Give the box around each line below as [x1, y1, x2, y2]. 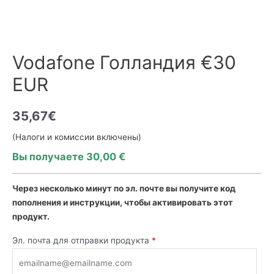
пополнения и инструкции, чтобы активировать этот [12, 198, 233, 208]
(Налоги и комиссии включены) [12, 132, 141, 143]
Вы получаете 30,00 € [12, 150, 125, 163]
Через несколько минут [12, 183, 114, 194]
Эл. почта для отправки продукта [12, 235, 149, 246]
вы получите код [166, 183, 235, 194]
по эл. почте [114, 183, 166, 194]
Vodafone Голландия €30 [12, 51, 236, 74]
